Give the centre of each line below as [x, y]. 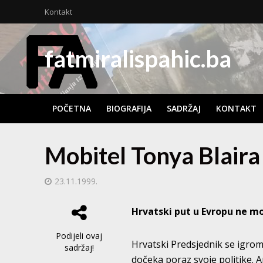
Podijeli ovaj [79, 236]
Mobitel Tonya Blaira [152, 156]
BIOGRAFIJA [129, 108]
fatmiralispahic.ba [138, 59]
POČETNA [71, 108]
